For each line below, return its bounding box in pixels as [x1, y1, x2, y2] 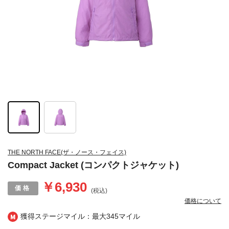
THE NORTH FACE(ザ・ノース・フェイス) [8, 149, 126, 156]
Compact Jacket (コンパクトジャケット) [8, 160, 179, 171]
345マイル [106, 212, 140, 221]
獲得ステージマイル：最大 [20, 212, 106, 221]
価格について [185, 197, 221, 205]
